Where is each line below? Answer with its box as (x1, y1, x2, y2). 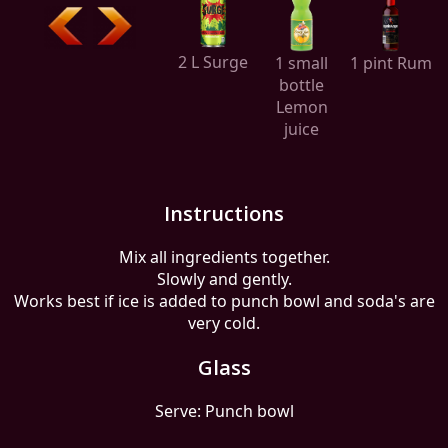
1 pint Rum (349, 51, 432, 74)
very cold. (188, 312, 260, 334)
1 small (275, 51, 328, 74)
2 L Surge (178, 50, 248, 73)
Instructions (164, 200, 284, 227)
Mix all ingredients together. (118, 246, 330, 268)
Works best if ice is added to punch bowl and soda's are (13, 290, 435, 312)
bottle (279, 73, 324, 96)
